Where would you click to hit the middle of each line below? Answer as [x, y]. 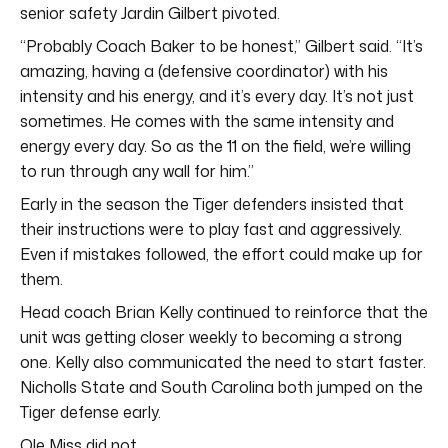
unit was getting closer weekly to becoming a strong [211, 336]
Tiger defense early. [90, 411]
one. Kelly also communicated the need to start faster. [223, 361]
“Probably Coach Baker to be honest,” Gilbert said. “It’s [221, 45]
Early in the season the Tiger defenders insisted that [212, 203]
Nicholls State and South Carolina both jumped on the [221, 386]
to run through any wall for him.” [137, 170]
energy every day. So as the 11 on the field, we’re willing [215, 145]
